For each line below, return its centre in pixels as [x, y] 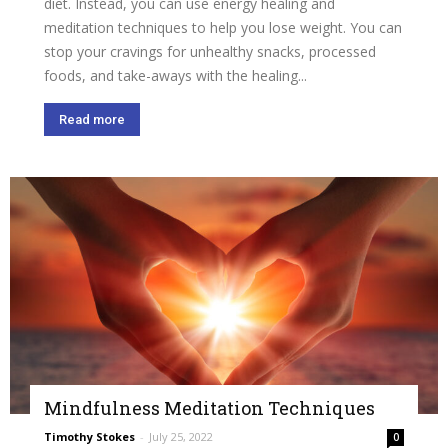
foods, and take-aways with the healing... [175, 76]
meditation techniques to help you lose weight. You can [223, 28]
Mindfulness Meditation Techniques [209, 408]
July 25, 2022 [181, 437]
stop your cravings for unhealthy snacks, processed [210, 52]
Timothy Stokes [89, 437]
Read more [92, 120]
